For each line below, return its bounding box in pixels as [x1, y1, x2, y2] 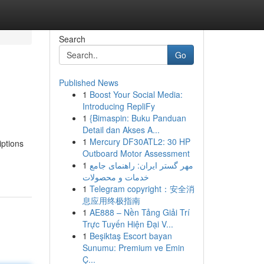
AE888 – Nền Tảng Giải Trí [89, 206, 190, 218]
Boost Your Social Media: [89, 88, 183, 100]
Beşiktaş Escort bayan [89, 230, 172, 242]
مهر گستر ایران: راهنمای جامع [89, 159, 193, 171]
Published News [58, 77, 118, 88]
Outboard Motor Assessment [82, 147, 190, 159]
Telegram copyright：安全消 [89, 183, 194, 194]
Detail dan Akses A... [82, 124, 160, 136]
